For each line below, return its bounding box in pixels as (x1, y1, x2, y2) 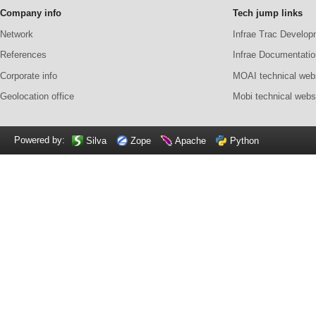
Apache (175, 135, 206, 146)
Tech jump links (233, 8, 303, 19)
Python (230, 135, 259, 146)
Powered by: (14, 134, 65, 145)
